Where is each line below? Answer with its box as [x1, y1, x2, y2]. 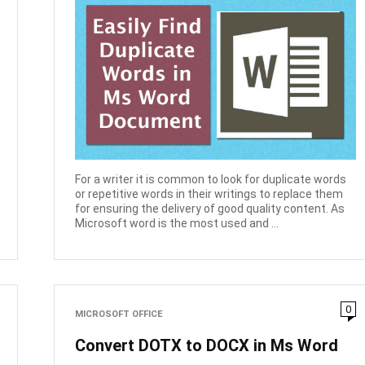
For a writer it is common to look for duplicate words [75, 173, 347, 187]
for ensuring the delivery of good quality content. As [75, 202, 345, 216]
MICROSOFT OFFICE [75, 309, 164, 320]
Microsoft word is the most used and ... [75, 217, 279, 231]
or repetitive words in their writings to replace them [75, 187, 344, 201]
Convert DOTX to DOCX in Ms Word [75, 335, 339, 355]
